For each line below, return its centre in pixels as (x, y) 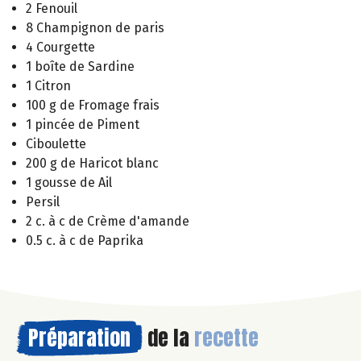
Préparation (79, 337)
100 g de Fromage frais (93, 105)
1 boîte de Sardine (80, 66)
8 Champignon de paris (95, 27)
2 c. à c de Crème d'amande (108, 221)
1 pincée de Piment (83, 124)
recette (226, 337)
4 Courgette (60, 47)
